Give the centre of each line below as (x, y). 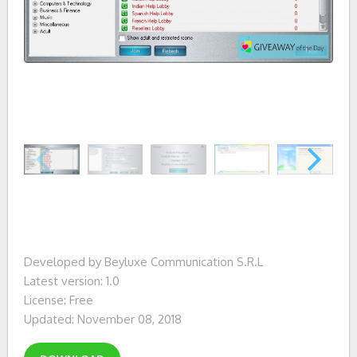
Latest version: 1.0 (72, 281)
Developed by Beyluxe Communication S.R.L (143, 262)
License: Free (59, 300)
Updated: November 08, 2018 (103, 319)
